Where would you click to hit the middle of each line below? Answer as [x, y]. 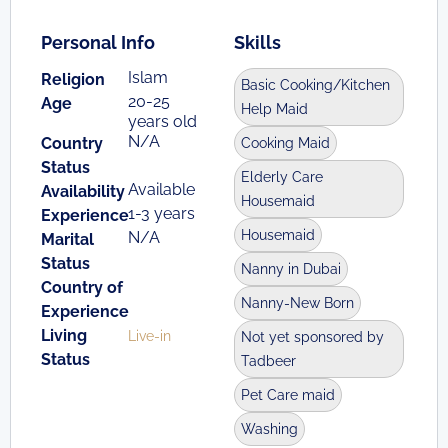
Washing [269, 428]
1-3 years [161, 213]
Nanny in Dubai [291, 268]
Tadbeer [268, 360]
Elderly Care [282, 176]
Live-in [149, 335]
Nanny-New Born [297, 302]
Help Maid [274, 108]
